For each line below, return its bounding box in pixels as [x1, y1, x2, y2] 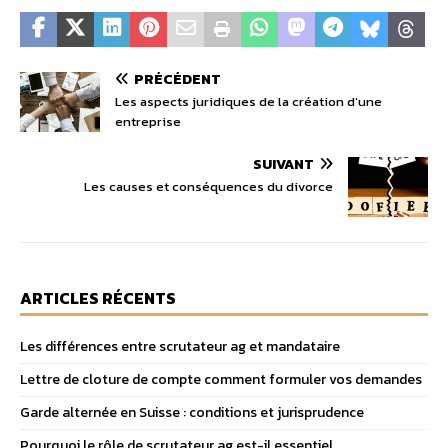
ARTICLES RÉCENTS [20, 286, 176, 311]
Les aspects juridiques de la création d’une [115, 92, 382, 112]
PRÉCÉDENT [134, 69, 221, 91]
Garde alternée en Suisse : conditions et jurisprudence [20, 402, 364, 424]
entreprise [115, 112, 181, 132]
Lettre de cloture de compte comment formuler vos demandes [20, 369, 422, 391]
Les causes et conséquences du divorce [84, 177, 333, 197]
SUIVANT [253, 154, 314, 176]
